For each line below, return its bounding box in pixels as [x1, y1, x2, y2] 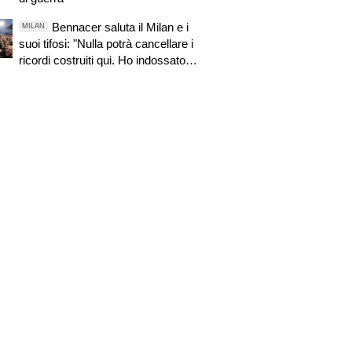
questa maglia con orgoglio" [18, 69, 159, 83]
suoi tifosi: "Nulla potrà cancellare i [18, 36, 193, 50]
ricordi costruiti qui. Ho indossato [18, 53, 185, 67]
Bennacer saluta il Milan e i [51, 20, 189, 34]
